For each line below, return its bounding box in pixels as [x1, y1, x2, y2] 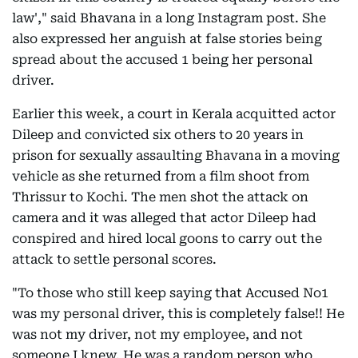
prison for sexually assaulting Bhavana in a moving [12, 148, 340, 163]
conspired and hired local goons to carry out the [12, 231, 322, 246]
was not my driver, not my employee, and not [12, 327, 303, 342]
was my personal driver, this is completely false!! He [12, 306, 344, 321]
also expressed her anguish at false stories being [12, 31, 322, 46]
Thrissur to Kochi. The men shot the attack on [12, 189, 308, 205]
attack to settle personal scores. [12, 252, 217, 267]
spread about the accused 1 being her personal [12, 52, 312, 67]
